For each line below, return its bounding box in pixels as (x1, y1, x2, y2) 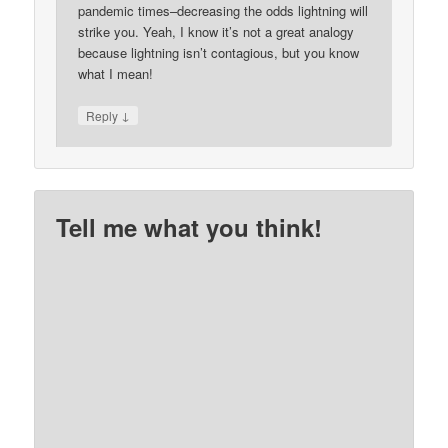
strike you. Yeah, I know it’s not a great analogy (78, 21, 355, 41)
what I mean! (78, 63, 154, 83)
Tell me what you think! (56, 210, 323, 245)
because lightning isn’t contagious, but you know (78, 42, 360, 62)
